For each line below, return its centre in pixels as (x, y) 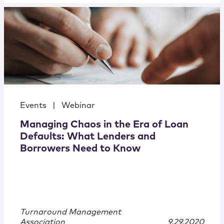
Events (33, 106)
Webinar (78, 106)
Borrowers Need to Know (80, 149)
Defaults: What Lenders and (88, 137)
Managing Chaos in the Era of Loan (104, 125)
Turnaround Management (70, 212)
